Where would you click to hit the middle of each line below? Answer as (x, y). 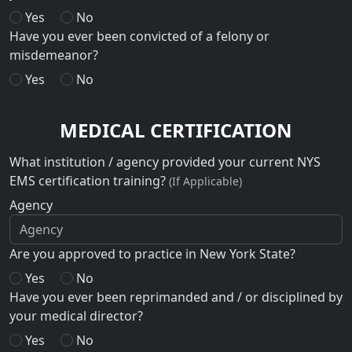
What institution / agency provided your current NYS (165, 162)
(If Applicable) (205, 181)
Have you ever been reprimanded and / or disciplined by (176, 297)
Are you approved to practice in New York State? (152, 254)
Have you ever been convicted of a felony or (139, 37)
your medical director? (76, 316)
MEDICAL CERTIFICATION (176, 130)
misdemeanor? (54, 55)
